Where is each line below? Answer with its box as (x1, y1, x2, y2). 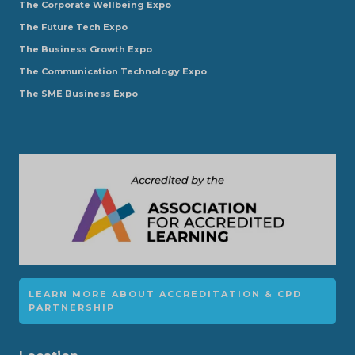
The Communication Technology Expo (19, 65, 207, 77)
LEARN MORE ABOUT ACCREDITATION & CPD (29, 288, 302, 300)
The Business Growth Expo (19, 43, 152, 55)
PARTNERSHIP (29, 301, 115, 313)
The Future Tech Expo (19, 21, 128, 32)
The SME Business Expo (19, 87, 138, 99)
